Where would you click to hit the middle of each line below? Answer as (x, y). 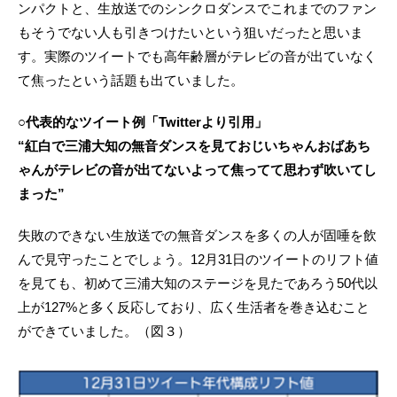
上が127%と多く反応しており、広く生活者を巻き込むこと (194, 307)
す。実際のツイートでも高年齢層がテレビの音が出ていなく (197, 57)
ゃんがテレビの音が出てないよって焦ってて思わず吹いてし (197, 170)
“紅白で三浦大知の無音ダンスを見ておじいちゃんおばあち (194, 146)
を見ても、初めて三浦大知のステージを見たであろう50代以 (198, 284)
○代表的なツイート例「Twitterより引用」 (143, 122)
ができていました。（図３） (104, 331)
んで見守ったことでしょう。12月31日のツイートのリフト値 (198, 260)
